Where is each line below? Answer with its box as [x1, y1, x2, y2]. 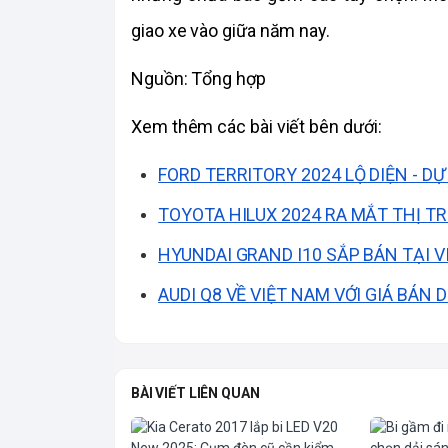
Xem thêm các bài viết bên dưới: [131, 116, 386, 138]
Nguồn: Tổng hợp [131, 68, 266, 90]
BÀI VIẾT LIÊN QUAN [131, 384, 260, 401]
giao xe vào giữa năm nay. [131, 20, 330, 42]
